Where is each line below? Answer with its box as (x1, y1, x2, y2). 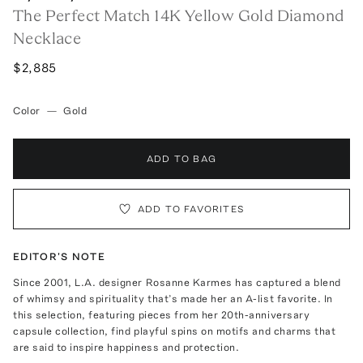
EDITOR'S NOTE (13, 250, 105, 263)
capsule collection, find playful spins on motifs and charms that (13, 324, 336, 337)
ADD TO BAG (147, 152, 216, 164)
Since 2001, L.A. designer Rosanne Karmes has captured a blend (13, 275, 341, 288)
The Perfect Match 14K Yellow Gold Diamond (13, 5, 344, 25)
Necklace (13, 28, 82, 48)
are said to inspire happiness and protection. (13, 340, 240, 353)
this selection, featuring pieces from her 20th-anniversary (13, 308, 310, 321)
